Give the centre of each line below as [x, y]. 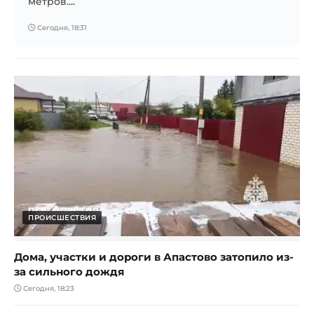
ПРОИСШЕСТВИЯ [62, 217]
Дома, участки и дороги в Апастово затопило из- [154, 257]
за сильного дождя [69, 271]
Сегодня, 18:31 [61, 27]
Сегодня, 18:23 [48, 288]
